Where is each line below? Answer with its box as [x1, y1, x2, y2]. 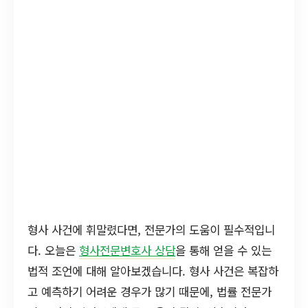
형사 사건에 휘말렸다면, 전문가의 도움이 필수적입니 [27, 221, 275, 238]
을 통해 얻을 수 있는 [175, 242, 272, 258]
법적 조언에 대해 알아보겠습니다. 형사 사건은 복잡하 [27, 263, 278, 279]
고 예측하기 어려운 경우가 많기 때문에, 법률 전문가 [27, 283, 272, 300]
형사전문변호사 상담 [79, 242, 175, 258]
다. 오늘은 [27, 242, 79, 258]
